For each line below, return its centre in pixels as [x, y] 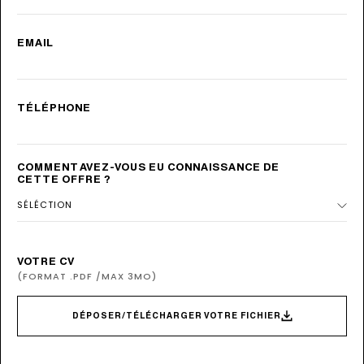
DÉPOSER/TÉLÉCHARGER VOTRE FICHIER [176, 315]
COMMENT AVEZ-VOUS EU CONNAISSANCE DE [148, 167]
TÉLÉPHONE [54, 108]
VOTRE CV [46, 261]
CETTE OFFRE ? [64, 179]
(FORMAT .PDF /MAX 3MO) [87, 276]
